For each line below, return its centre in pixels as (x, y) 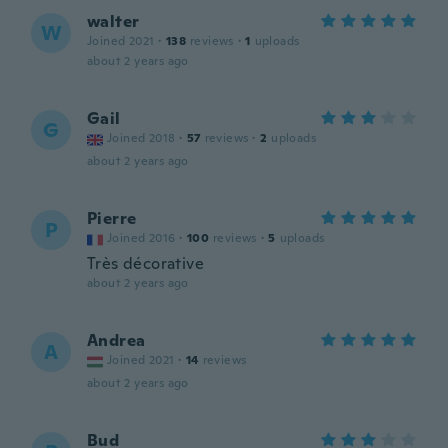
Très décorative (145, 263)
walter (113, 21)
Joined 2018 (141, 138)
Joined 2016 (141, 238)
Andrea (116, 340)
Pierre (112, 218)
